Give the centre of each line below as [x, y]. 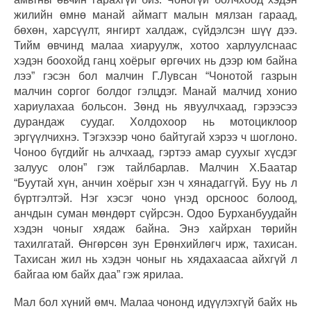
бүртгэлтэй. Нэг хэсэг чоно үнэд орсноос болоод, [155, 198]
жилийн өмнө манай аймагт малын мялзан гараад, [155, 15]
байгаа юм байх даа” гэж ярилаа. [101, 274]
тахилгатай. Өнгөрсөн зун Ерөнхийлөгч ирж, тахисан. [155, 244]
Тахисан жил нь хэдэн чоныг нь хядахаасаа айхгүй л [155, 259]
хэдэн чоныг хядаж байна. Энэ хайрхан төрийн [155, 228]
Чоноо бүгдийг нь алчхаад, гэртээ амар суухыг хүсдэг [155, 152]
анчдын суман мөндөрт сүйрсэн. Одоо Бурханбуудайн [155, 213]
